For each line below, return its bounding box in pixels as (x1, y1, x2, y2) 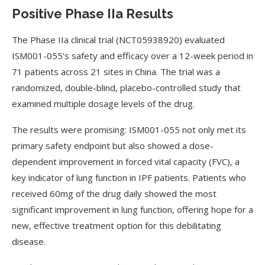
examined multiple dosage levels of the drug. (12, 98, 195, 109)
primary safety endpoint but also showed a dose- (12, 140, 214, 151)
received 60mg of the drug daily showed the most (12, 188, 216, 199)
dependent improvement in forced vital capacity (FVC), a (12, 156, 240, 167)
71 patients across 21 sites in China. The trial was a (12, 66, 220, 77)
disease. (12, 235, 46, 247)
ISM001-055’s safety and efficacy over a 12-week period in (12, 50, 253, 62)
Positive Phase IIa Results (12, 6, 173, 21)
